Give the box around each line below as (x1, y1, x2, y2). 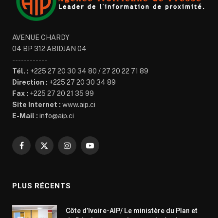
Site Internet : (12, 101, 61, 109)
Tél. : (12, 67, 29, 75)
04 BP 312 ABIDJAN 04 (12, 45, 87, 53)
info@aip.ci (38, 112, 74, 120)
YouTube (89, 145, 117, 154)
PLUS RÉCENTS (12, 182, 71, 191)
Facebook (20, 145, 53, 154)
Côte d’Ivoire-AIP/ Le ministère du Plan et (66, 207, 198, 215)
